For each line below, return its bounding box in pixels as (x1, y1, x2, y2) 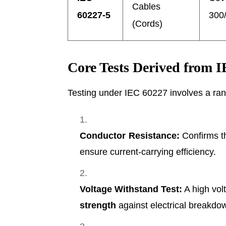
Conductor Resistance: (80, 130, 180, 141)
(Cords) (132, 18, 163, 29)
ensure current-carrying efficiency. (80, 146, 216, 157)
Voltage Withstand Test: (80, 184, 183, 194)
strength (80, 200, 117, 210)
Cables (132, 1, 161, 12)
